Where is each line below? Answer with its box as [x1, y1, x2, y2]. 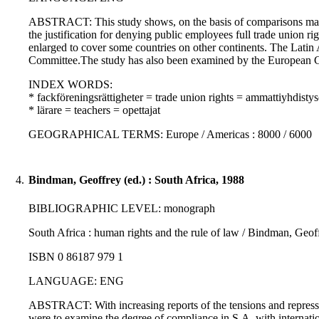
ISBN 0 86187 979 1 [28, 251, 123, 263]
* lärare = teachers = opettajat [28, 104, 160, 117]
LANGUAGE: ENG [28, 275, 124, 288]
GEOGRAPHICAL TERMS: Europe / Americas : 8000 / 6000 [28, 128, 312, 141]
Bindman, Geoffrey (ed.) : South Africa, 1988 [28, 174, 244, 187]
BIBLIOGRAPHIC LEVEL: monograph [28, 202, 215, 215]
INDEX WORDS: [28, 78, 113, 91]
